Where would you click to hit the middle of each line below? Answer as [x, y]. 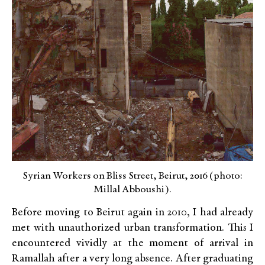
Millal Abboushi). [132, 190]
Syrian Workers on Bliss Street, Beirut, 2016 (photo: [132, 176]
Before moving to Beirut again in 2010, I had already [132, 213]
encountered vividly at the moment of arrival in [132, 244]
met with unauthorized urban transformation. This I [132, 228]
